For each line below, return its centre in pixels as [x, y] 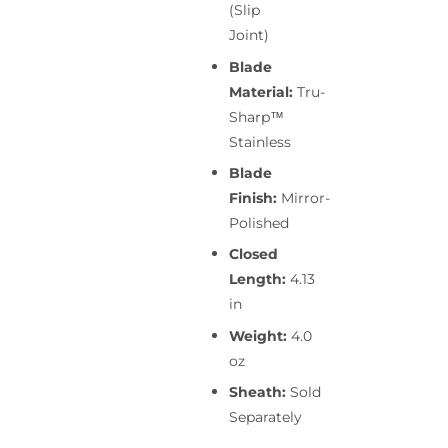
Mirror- [305, 198]
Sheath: [259, 392]
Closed [253, 254]
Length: [259, 279]
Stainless [260, 141]
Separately [265, 417]
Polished [259, 223]
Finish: [255, 198]
